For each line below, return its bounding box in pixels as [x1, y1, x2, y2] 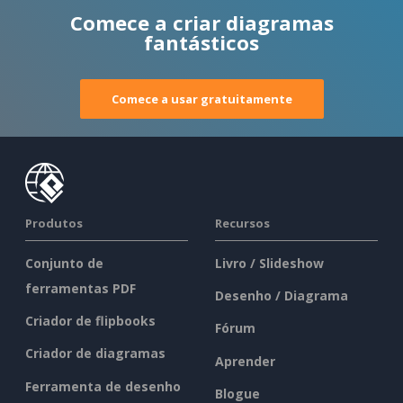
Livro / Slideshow [215, 254, 324, 272]
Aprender [215, 352, 275, 370]
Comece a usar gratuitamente [111, 90, 292, 107]
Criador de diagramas [25, 345, 166, 363]
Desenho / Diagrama [215, 287, 348, 305]
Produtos [25, 214, 83, 231]
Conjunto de [25, 254, 103, 272]
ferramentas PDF [25, 279, 136, 297]
